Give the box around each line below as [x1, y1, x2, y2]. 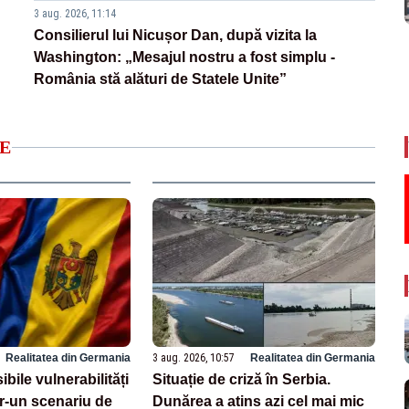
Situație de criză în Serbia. [152, 371, 331, 387]
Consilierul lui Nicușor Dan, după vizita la [34, 27, 318, 44]
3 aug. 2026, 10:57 [152, 351, 236, 364]
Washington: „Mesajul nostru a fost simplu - [34, 49, 336, 66]
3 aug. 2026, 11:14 [34, 7, 117, 21]
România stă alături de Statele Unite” [34, 71, 288, 88]
